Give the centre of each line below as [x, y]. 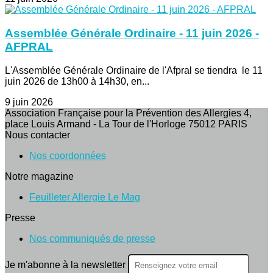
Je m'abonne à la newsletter [66, 264]
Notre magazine [39, 176]
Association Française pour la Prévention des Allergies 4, [128, 113]
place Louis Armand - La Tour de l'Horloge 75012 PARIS [126, 124]
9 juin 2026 [29, 102]
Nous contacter [37, 135]
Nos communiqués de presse [92, 238]
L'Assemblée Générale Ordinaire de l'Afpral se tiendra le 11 [134, 70]
